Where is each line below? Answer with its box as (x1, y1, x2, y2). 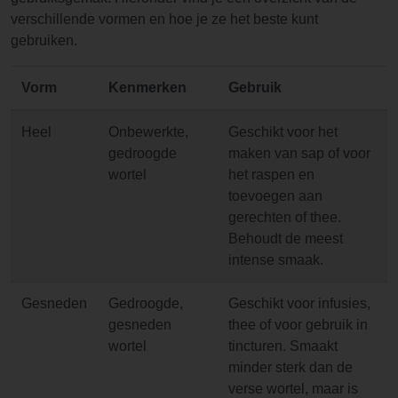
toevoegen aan (228, 188, 322, 204)
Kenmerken (108, 80, 187, 96)
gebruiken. (11, 33, 77, 49)
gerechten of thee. (228, 210, 341, 226)
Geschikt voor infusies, (228, 296, 370, 312)
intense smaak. (228, 252, 323, 268)
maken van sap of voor (228, 146, 370, 162)
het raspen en (228, 167, 314, 183)
